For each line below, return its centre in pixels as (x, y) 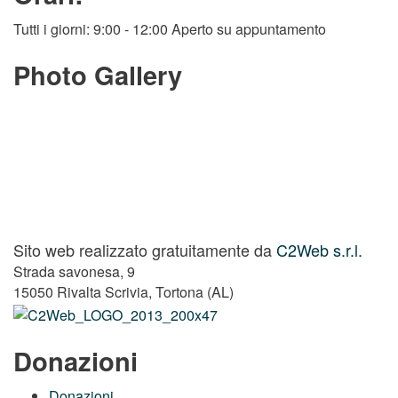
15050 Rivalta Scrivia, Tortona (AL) (123, 292)
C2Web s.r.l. (319, 250)
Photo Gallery (98, 75)
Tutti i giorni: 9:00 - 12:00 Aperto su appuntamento (170, 29)
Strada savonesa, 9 (74, 272)
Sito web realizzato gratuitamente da (145, 250)
